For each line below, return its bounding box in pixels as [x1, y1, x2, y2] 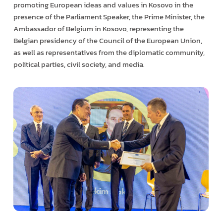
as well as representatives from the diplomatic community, [13, 46, 205, 58]
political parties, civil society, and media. [13, 58, 145, 70]
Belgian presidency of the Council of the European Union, [13, 34, 202, 46]
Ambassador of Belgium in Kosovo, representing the [13, 22, 184, 34]
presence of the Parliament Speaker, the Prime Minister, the [13, 10, 205, 22]
